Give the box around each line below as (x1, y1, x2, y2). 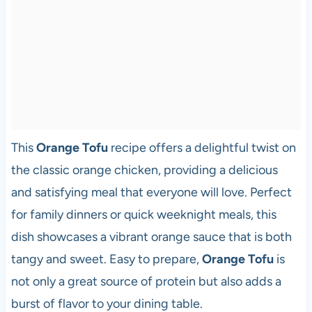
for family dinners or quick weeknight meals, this (10, 206, 276, 222)
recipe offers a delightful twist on (107, 139, 296, 155)
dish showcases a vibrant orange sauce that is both (10, 228, 292, 244)
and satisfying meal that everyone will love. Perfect (10, 184, 292, 200)
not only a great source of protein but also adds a (10, 273, 281, 289)
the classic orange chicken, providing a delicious (10, 162, 278, 178)
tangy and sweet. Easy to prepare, (10, 251, 202, 267)
